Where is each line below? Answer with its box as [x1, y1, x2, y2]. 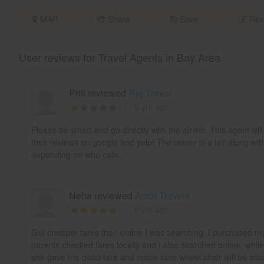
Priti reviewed [68, 86, 128, 100]
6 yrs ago [134, 101, 169, 113]
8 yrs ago [134, 203, 169, 216]
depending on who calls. [31, 148, 121, 161]
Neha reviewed [68, 189, 135, 203]
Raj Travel [128, 86, 171, 100]
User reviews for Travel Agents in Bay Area [18, 49, 220, 65]
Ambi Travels [134, 189, 190, 203]
